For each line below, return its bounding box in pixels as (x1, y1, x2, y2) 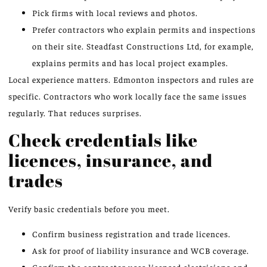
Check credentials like (8, 128, 198, 151)
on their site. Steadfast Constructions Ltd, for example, (32, 41, 254, 52)
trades (8, 168, 63, 192)
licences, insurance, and (8, 148, 213, 172)
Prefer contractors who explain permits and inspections (32, 24, 256, 35)
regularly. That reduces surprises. (8, 107, 142, 119)
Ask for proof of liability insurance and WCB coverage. (32, 245, 249, 256)
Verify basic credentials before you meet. (8, 203, 170, 214)
